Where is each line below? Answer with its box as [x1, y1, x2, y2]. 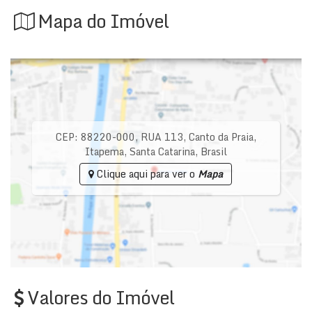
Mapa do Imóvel [38, 6, 169, 36]
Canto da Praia [188, 129, 253, 145]
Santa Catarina [129, 143, 195, 159]
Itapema [84, 143, 124, 159]
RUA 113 [140, 129, 183, 145]
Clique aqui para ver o [94, 166, 198, 182]
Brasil [200, 143, 227, 159]
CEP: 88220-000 [55, 129, 135, 145]
